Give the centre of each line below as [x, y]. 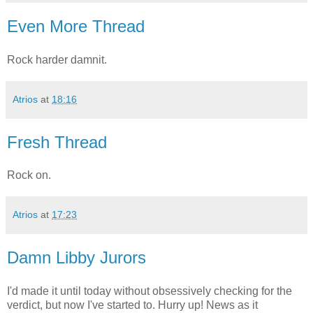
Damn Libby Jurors [77, 258]
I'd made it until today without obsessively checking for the [150, 291]
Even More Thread [76, 26]
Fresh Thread [57, 142]
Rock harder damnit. [57, 59]
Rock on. [29, 175]
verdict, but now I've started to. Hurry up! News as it [132, 305]
